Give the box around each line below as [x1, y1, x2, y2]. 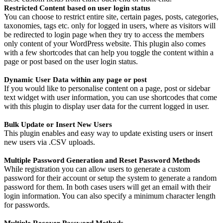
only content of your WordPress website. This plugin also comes [4, 39, 206, 48]
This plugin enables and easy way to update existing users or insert [4, 129, 213, 138]
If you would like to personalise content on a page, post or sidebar [4, 84, 210, 93]
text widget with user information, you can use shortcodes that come [4, 93, 217, 102]
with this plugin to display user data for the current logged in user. [4, 102, 209, 111]
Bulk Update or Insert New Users [4, 120, 112, 129]
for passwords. [4, 201, 50, 210]
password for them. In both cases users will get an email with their [4, 183, 211, 192]
